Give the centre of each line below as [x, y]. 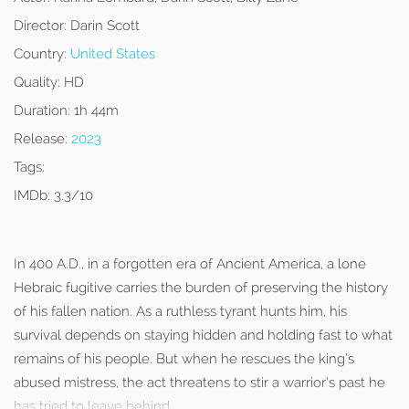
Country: [40, 54]
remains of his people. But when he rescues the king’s [184, 359]
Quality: [37, 82]
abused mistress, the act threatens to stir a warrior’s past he [199, 383]
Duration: [42, 110]
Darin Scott [103, 26]
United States [113, 54]
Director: [40, 26]
